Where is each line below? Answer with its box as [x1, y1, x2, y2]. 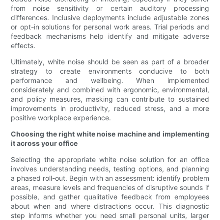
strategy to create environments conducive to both [11, 67, 209, 76]
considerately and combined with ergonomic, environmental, [11, 85, 209, 94]
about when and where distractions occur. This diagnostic [11, 202, 209, 211]
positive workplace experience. [11, 113, 111, 122]
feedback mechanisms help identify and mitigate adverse [11, 32, 209, 41]
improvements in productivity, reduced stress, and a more [11, 104, 209, 113]
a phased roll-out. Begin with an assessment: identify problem [11, 174, 209, 183]
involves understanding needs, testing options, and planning [11, 165, 209, 173]
